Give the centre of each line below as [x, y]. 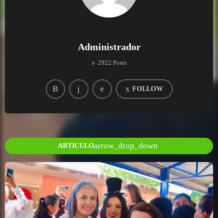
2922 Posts [112, 63]
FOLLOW [147, 89]
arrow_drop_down [126, 146]
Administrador [109, 46]
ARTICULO [76, 146]
